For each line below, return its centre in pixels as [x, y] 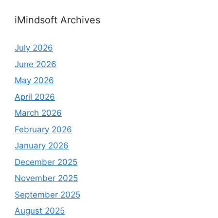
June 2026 [36, 64]
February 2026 [43, 129]
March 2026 [38, 113]
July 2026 [34, 48]
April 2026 [35, 97]
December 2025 [46, 162]
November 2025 [46, 178]
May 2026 [34, 81]
